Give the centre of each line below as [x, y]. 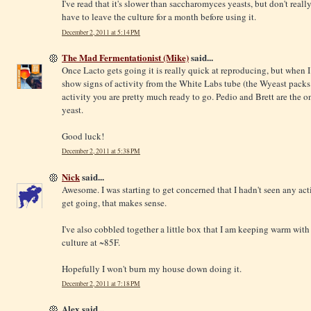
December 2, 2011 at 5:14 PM [101, 32]
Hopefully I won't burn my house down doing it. [152, 268]
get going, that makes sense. [114, 202]
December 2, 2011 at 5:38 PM [101, 151]
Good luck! [83, 136]
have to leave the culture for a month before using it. [159, 17]
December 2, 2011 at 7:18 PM [101, 284]
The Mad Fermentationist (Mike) [125, 57]
